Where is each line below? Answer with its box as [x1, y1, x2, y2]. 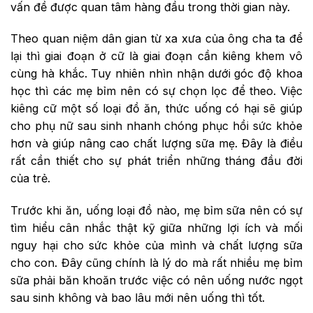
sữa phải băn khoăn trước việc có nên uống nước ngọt [10, 273, 303, 288]
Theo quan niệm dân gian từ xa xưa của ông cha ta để [10, 31, 303, 46]
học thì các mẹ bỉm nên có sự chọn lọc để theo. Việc [10, 84, 303, 99]
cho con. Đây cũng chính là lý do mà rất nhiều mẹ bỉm [10, 256, 303, 270]
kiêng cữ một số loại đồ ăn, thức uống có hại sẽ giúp [10, 101, 303, 116]
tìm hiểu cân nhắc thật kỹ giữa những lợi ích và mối [10, 221, 303, 235]
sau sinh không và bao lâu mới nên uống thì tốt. [10, 291, 265, 305]
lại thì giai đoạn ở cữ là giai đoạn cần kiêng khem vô [10, 49, 303, 64]
